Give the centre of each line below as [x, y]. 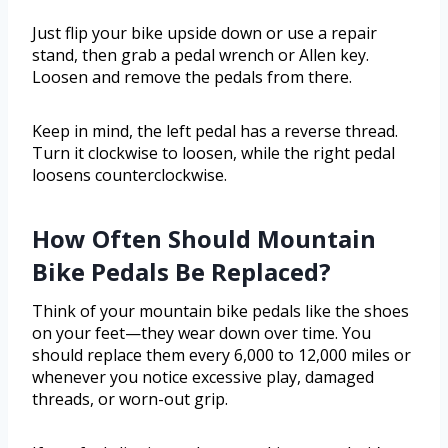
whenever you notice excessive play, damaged [203, 377]
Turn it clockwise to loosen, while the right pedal [213, 153]
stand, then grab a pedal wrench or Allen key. [200, 55]
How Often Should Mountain [204, 239]
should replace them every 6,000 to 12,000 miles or [221, 355]
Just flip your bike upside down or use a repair [204, 33]
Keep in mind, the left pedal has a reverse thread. [215, 131]
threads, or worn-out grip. [130, 399]
